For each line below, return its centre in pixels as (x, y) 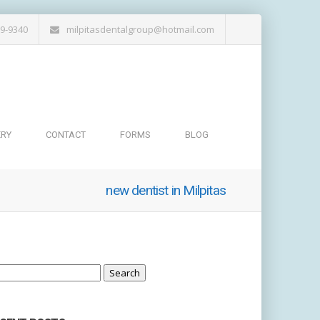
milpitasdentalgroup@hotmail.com (140, 29)
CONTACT (66, 135)
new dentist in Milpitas (166, 191)
